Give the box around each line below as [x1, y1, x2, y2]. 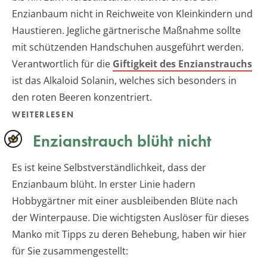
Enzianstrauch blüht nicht [33, 130, 212, 151]
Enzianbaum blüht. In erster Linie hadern [12, 177, 195, 191]
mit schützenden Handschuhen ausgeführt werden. [12, 40, 244, 54]
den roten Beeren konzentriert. [12, 90, 152, 104]
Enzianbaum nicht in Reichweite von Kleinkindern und [12, 7, 253, 20]
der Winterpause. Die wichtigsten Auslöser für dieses [12, 210, 249, 224]
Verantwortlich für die [12, 57, 113, 70]
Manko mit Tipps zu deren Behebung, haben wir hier [12, 227, 247, 241]
